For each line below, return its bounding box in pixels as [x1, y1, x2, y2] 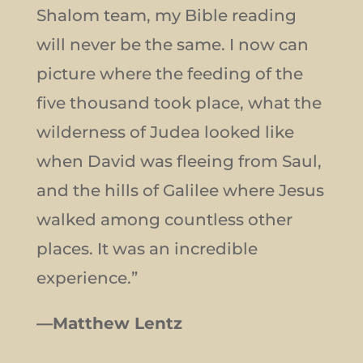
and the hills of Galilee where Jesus [36, 180, 324, 200]
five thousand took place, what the [36, 92, 322, 113]
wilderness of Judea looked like [36, 122, 294, 142]
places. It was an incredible [36, 238, 258, 258]
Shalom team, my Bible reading [36, 5, 297, 25]
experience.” [36, 267, 138, 288]
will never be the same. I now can [36, 34, 309, 54]
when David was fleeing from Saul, [36, 151, 322, 171]
